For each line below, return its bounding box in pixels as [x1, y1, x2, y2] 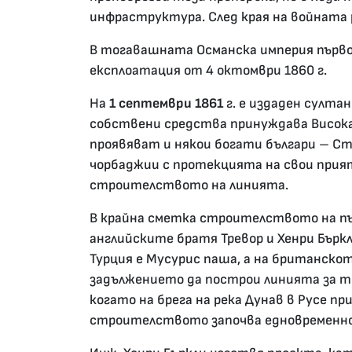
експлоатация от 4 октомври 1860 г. [90, 62, 327, 79]
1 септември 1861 [109, 95, 223, 112]
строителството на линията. [90, 177, 288, 194]
